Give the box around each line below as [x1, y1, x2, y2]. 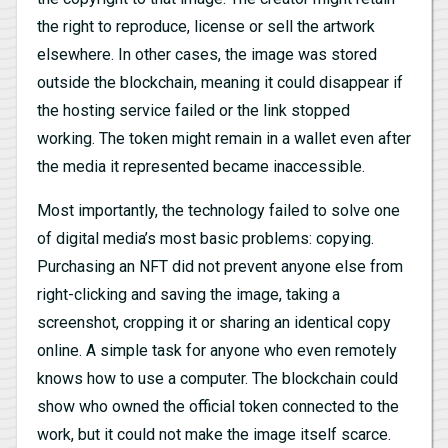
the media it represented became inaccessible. [37, 156, 365, 176]
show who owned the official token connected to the [37, 396, 399, 416]
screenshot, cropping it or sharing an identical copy [37, 312, 391, 332]
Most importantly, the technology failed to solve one [37, 200, 400, 220]
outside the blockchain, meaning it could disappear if [37, 72, 403, 92]
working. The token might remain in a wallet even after [37, 128, 411, 148]
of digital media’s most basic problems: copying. [37, 228, 374, 248]
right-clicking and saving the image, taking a [37, 284, 340, 304]
